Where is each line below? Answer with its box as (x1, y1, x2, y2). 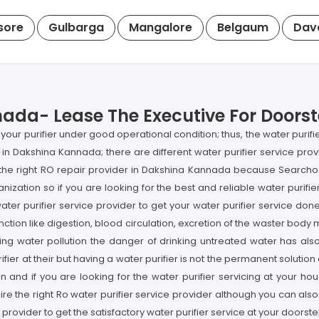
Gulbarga (48, 19, 104, 36)
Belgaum (217, 19, 268, 36)
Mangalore (129, 19, 192, 36)
